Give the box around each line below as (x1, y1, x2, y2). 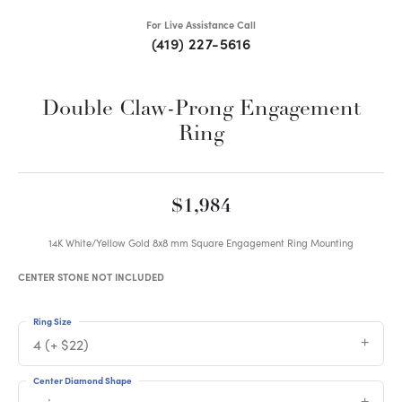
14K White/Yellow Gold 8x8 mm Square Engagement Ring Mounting (48, 236, 354, 250)
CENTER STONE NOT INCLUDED (18, 270, 164, 284)
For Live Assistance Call (146, 18, 256, 32)
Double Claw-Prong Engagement (41, 99, 361, 121)
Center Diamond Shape (33, 374, 132, 388)
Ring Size (33, 315, 72, 328)
